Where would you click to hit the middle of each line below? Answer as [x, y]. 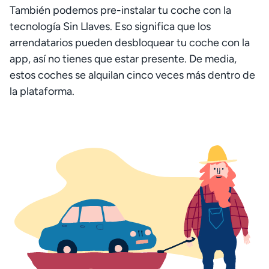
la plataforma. [42, 91]
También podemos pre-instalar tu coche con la [120, 10]
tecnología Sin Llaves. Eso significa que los [110, 26]
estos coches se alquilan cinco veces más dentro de [132, 75]
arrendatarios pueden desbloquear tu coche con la [130, 43]
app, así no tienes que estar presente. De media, [123, 59]
